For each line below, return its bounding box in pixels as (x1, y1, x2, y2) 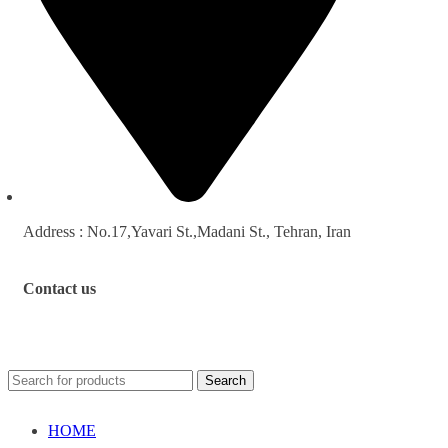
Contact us (23, 279, 96, 297)
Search (205, 372, 246, 388)
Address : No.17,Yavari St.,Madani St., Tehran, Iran (23, 223, 351, 241)
